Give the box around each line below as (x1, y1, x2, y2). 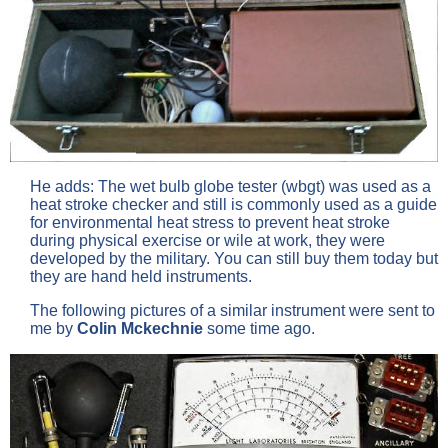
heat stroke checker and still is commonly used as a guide (30, 196, 437, 214)
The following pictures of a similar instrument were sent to (30, 302, 435, 320)
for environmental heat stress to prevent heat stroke (30, 214, 390, 232)
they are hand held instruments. (30, 268, 260, 286)
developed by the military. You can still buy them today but (30, 250, 438, 268)
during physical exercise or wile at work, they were (30, 232, 385, 250)
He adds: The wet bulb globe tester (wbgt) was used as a (30, 178, 431, 196)
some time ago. (203, 320, 315, 338)
